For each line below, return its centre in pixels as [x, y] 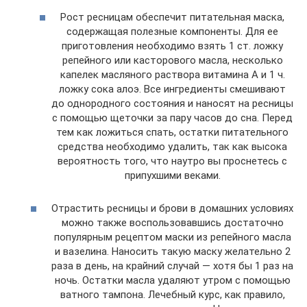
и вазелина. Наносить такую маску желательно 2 [172, 251]
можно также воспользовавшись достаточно [172, 222]
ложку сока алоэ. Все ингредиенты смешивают [172, 89]
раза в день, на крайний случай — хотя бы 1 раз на [172, 266]
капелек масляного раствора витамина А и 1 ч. [172, 74]
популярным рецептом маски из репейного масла [172, 237]
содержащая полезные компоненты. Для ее [172, 31]
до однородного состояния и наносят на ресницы [172, 103]
